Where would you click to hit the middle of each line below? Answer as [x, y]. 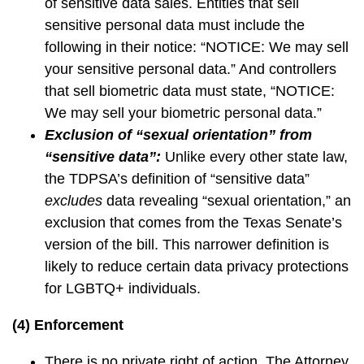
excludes [74, 201]
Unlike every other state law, [254, 157]
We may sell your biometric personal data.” [183, 113]
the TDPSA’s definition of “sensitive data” [177, 179]
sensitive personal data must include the [175, 25]
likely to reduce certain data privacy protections [197, 266]
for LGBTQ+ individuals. [123, 288]
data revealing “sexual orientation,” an [227, 201]
